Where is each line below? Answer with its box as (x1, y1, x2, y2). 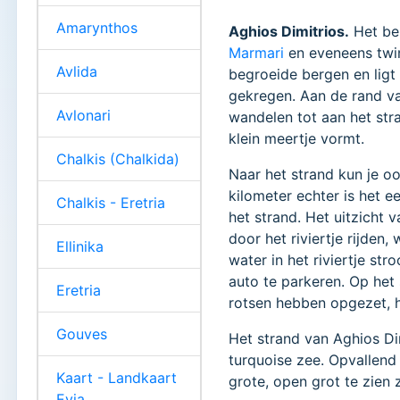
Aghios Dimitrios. (229, 21, 350, 40)
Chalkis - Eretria (56, 193, 165, 212)
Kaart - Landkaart (56, 368, 177, 387)
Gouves (56, 324, 107, 343)
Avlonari (56, 105, 111, 124)
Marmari (229, 43, 285, 62)
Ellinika (56, 237, 104, 255)
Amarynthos (56, 18, 137, 37)
